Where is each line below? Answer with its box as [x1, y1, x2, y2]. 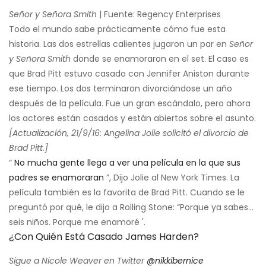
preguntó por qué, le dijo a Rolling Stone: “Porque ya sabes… [9, 201, 254, 213]
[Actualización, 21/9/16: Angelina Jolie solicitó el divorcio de [9, 126, 249, 139]
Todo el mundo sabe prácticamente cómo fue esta [9, 23, 226, 35]
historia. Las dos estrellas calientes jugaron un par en [9, 37, 229, 50]
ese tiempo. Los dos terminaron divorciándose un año [9, 82, 232, 94]
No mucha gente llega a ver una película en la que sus [14, 156, 240, 169]
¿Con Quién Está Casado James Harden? [9, 229, 199, 243]
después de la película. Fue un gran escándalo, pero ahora [9, 97, 251, 109]
